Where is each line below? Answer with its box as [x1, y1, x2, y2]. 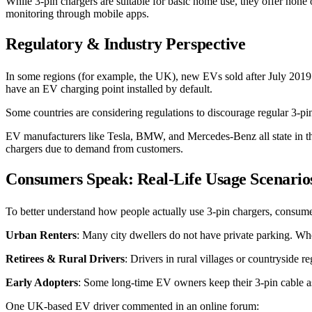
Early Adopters [6, 276, 78, 288]
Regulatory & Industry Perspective [6, 34, 246, 53]
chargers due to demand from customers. [6, 142, 183, 155]
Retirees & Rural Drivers [6, 252, 125, 265]
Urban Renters [6, 228, 77, 241]
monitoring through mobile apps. [6, 7, 149, 19]
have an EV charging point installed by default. [6, 82, 212, 95]
